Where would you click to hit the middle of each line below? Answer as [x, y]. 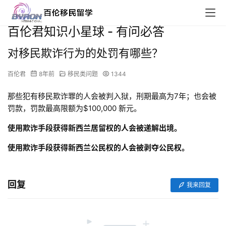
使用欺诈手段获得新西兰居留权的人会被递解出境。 [95, 128]
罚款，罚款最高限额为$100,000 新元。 [74, 108]
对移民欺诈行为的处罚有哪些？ [85, 53]
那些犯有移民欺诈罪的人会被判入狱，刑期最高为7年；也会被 [112, 96]
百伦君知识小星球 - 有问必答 [86, 32]
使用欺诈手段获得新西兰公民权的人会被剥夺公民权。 [98, 148]
